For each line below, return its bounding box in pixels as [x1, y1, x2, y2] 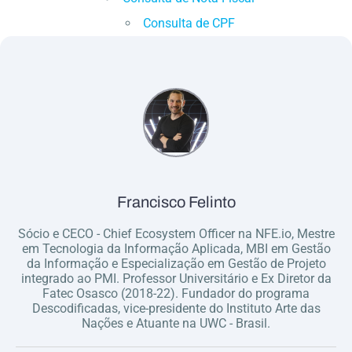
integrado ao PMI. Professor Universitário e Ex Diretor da [20, 270, 332, 286]
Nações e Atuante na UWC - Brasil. [82, 315, 270, 331]
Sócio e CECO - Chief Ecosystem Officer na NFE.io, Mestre [17, 225, 335, 241]
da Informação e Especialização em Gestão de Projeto [26, 255, 326, 271]
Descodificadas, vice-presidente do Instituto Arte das [31, 300, 321, 316]
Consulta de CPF [142, 15, 235, 31]
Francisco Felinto [116, 192, 236, 211]
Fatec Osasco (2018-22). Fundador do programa [42, 285, 310, 301]
